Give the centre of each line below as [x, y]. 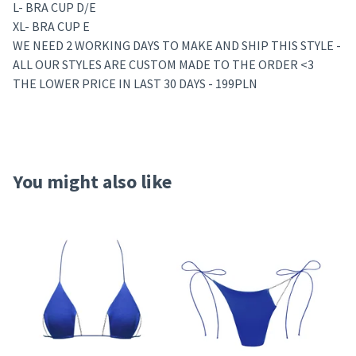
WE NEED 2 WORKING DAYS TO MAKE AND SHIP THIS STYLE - [177, 45]
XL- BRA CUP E [51, 26]
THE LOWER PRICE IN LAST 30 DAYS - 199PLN [135, 83]
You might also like [92, 181]
